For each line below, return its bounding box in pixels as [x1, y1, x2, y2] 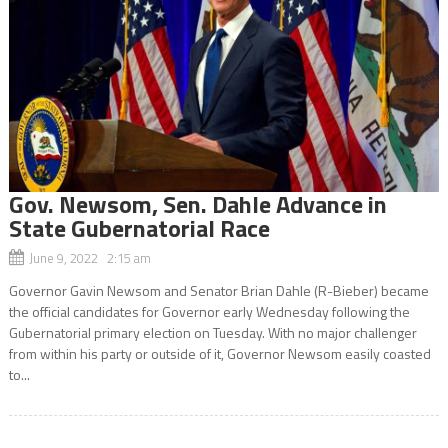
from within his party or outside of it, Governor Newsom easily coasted [8, 342, 431, 364]
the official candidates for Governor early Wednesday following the [8, 300, 410, 322]
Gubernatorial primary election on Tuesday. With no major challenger [8, 321, 417, 343]
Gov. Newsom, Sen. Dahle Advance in [8, 185, 387, 222]
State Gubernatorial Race [8, 209, 270, 246]
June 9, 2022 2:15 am [28, 247, 151, 268]
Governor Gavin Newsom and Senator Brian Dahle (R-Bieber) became [8, 279, 429, 301]
